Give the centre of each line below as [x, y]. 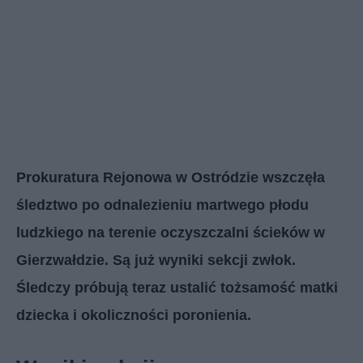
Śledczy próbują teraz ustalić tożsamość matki [177, 287]
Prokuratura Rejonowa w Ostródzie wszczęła [171, 177]
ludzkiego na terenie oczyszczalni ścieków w [171, 232]
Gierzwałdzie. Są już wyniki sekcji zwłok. [156, 260]
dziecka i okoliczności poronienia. [134, 315]
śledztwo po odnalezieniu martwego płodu [162, 205]
